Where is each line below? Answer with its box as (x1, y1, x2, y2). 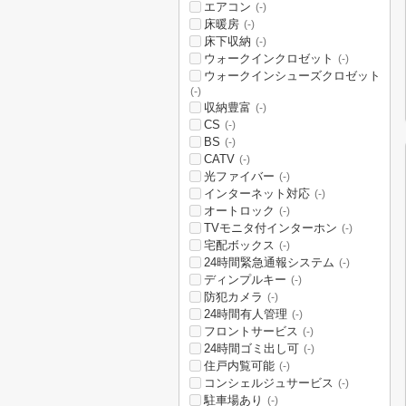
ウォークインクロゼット (204, 52, 333, 65)
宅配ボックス (204, 238, 275, 252)
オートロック (204, 204, 275, 217)
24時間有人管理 (204, 307, 287, 321)
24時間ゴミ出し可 (204, 342, 299, 355)
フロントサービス (204, 324, 298, 338)
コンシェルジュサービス (204, 376, 333, 390)
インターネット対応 (204, 187, 310, 200)
